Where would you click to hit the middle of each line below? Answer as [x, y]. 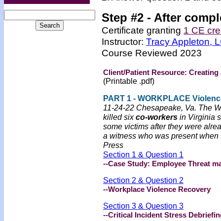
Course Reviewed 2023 [152, 53]
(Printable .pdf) [129, 81]
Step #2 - [128, 18]
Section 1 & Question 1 [143, 154]
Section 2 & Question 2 [143, 180]
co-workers [157, 117]
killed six [119, 117]
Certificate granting [143, 30]
